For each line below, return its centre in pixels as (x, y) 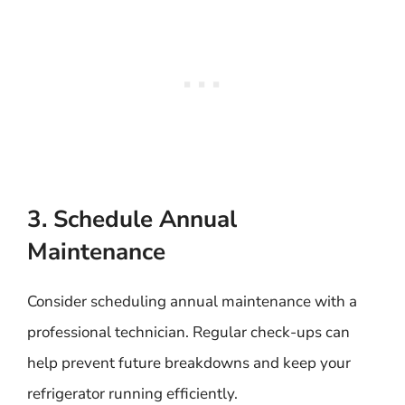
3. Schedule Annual (132, 219)
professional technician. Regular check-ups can (188, 332)
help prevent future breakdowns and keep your (189, 363)
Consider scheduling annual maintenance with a (192, 301)
